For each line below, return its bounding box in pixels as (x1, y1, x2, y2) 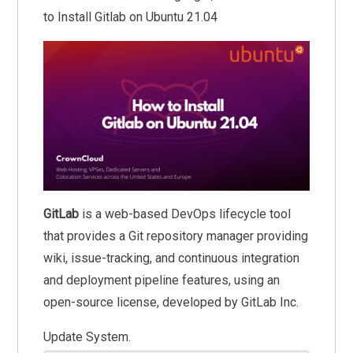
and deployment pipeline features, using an (43, 272, 281, 288)
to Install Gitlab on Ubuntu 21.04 (43, 9, 218, 24)
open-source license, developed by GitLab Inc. (43, 294, 299, 310)
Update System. (43, 329, 132, 344)
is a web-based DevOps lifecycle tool (79, 206, 292, 221)
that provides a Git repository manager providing (43, 228, 309, 243)
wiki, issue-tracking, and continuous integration (43, 250, 300, 266)
